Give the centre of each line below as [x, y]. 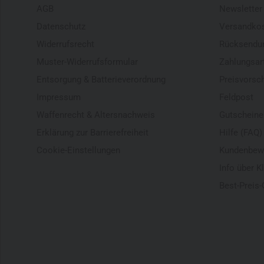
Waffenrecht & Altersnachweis [96, 115]
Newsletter [241, 9]
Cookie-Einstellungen [78, 150]
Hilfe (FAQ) [241, 132]
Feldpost [236, 97]
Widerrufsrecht [65, 44]
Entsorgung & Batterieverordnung [101, 79]
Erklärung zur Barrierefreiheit [93, 132]
